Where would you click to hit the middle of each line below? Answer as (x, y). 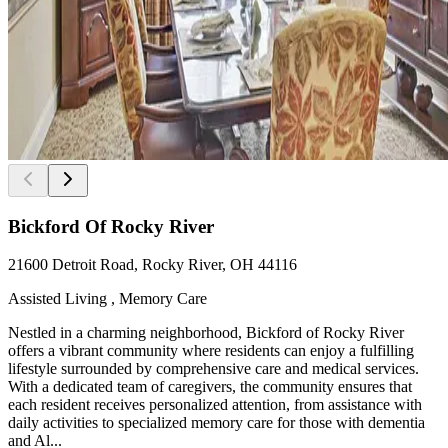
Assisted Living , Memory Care (107, 299)
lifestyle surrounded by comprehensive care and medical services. (213, 369)
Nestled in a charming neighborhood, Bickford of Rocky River (206, 333)
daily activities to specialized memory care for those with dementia (216, 423)
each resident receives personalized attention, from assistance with (215, 405)
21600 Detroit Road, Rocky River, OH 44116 (152, 265)
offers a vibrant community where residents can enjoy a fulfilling (211, 351)
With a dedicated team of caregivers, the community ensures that (210, 387)
